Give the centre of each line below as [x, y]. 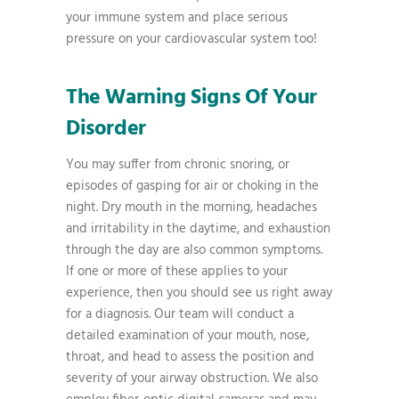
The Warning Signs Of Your [192, 98]
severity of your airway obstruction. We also [192, 379]
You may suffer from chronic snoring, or [178, 165]
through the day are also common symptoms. [194, 250]
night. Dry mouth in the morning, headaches [191, 208]
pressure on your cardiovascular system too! [191, 39]
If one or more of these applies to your [177, 272]
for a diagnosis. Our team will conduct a [180, 314]
